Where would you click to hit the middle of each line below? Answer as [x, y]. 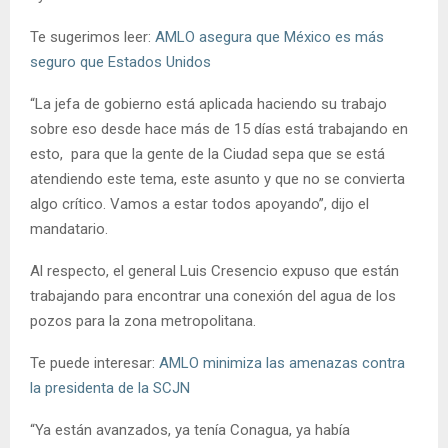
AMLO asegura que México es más [269, 37]
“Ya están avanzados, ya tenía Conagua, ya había [190, 430]
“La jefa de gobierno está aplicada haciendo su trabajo [208, 104]
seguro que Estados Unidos [120, 62]
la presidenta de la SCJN [110, 388]
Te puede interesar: [94, 363]
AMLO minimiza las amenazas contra [282, 363]
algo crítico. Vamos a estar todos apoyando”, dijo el [199, 204]
